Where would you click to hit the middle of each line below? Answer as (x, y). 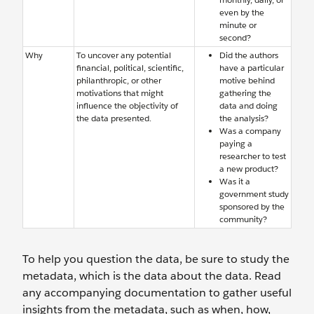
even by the (242, 12)
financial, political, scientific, (130, 68)
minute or (238, 25)
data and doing (248, 105)
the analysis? (244, 118)
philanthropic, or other (119, 80)
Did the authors (249, 55)
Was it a (235, 181)
